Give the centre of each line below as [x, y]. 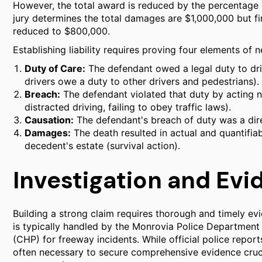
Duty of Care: [55, 68]
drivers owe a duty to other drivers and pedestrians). [142, 81]
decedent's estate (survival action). [102, 146]
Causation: [49, 120]
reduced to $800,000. [61, 31]
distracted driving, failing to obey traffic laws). [128, 107]
